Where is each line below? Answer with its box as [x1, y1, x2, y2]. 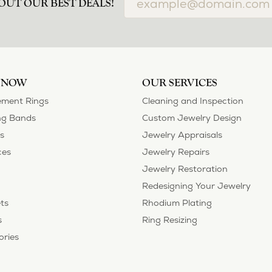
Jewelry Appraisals [142, 201, 222, 212]
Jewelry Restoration [142, 235, 228, 246]
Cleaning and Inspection [142, 167, 243, 178]
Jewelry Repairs [142, 218, 209, 229]
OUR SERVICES [142, 148, 217, 161]
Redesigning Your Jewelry [142, 252, 251, 263]
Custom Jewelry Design [142, 184, 242, 195]
